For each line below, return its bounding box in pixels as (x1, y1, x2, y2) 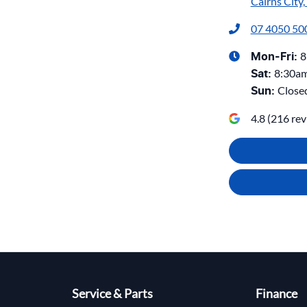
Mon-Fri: (250, 51, 300, 62)
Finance (256, 286, 298, 302)
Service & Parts (71, 286, 153, 302)
